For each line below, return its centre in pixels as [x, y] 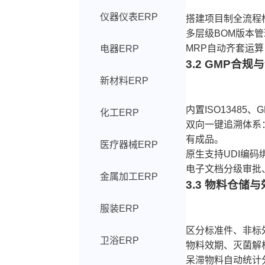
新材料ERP [125, 81]
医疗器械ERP [129, 145]
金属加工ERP [129, 177]
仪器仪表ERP [129, 17]
